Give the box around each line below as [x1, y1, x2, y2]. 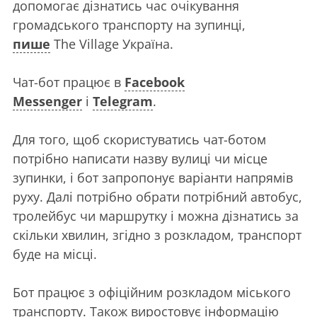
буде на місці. [13, 245, 97, 263]
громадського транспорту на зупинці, [13, 16, 246, 33]
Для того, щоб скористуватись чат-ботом [13, 130, 266, 148]
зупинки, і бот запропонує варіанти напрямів [13, 168, 293, 186]
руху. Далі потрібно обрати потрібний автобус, [13, 188, 302, 205]
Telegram [93, 92, 153, 110]
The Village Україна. [50, 35, 173, 52]
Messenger [13, 92, 82, 110]
